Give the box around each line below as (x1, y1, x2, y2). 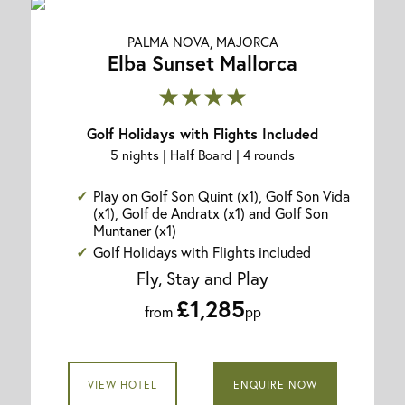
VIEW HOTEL (87, 377, 157, 391)
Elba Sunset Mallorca (108, 49, 297, 76)
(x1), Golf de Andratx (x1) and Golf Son (93, 202, 329, 222)
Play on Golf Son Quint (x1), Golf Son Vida (93, 185, 351, 205)
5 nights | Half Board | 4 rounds (110, 145, 295, 164)
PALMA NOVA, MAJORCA (127, 32, 278, 51)
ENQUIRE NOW (233, 377, 318, 391)
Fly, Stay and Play (137, 266, 268, 289)
